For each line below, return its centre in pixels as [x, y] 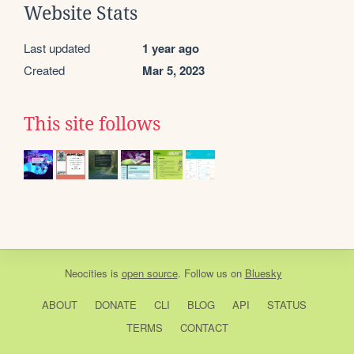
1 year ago [171, 48]
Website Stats [81, 13]
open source [149, 273]
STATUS [286, 304]
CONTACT [204, 327]
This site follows [92, 124]
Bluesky [263, 273]
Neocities [86, 273]
